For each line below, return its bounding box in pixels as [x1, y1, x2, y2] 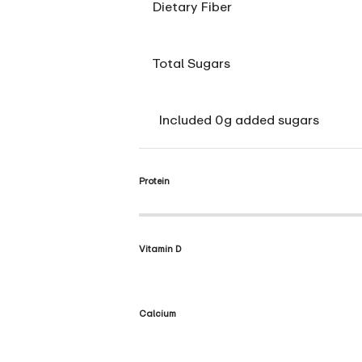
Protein [139, 175, 170, 187]
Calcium [139, 308, 176, 319]
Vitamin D [139, 243, 182, 255]
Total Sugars [152, 55, 230, 72]
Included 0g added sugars [158, 112, 319, 128]
